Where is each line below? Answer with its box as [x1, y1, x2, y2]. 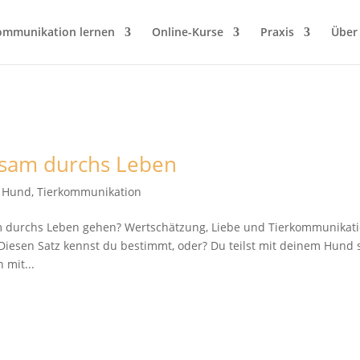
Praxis [260, 24, 294, 39]
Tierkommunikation [37, 184, 142, 199]
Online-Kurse [151, 24, 223, 39]
